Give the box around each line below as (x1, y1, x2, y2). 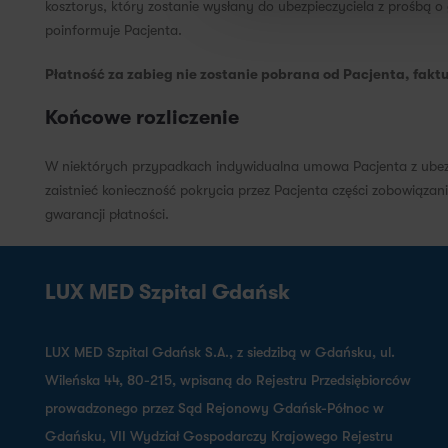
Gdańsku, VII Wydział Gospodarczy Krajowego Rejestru (44, 427, 393, 444)
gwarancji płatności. (44, 205, 169, 222)
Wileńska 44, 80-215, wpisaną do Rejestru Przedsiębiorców (44, 371, 411, 388)
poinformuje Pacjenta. (44, 21, 182, 38)
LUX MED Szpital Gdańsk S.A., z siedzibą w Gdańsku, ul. (44, 343, 395, 360)
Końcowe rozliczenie (44, 105, 239, 129)
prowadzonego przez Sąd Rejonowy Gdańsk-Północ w (44, 399, 384, 416)
